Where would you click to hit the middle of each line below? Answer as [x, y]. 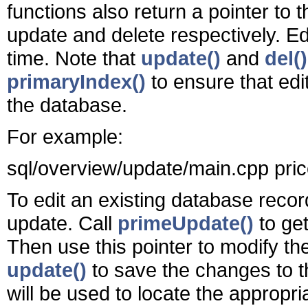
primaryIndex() [76, 81]
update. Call [62, 223]
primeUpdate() [186, 223]
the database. [67, 104]
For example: [65, 136]
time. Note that [74, 58]
